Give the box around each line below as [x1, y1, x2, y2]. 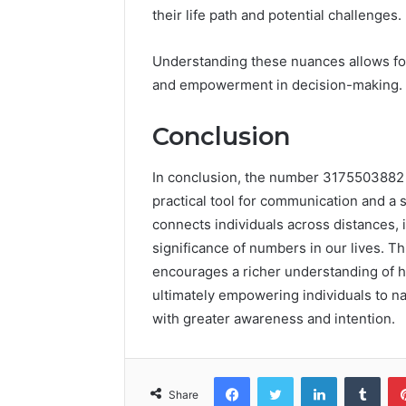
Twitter [293, 368, 333, 383]
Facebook [249, 368, 304, 383]
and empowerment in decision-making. [152, 76, 402, 94]
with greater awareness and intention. [152, 309, 395, 327]
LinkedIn [336, 368, 383, 383]
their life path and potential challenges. [152, 6, 401, 24]
